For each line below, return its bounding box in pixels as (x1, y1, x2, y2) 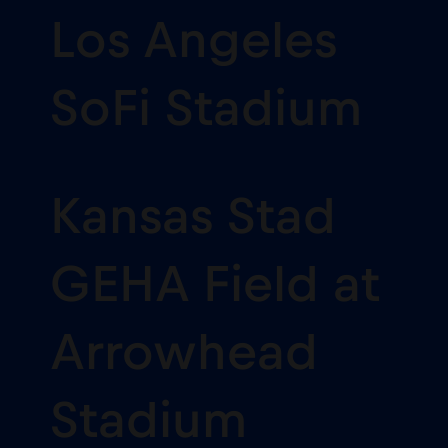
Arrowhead (50, 326, 318, 379)
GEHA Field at (50, 258, 380, 311)
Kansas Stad (50, 190, 336, 243)
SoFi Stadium (50, 82, 362, 135)
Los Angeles (50, 14, 337, 67)
